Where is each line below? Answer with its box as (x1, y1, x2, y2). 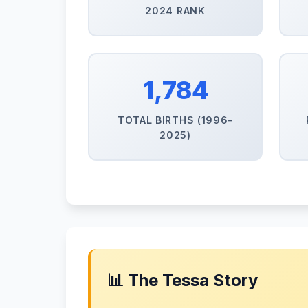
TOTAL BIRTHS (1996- (117, 114, 234, 126)
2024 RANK (145, 5, 206, 16)
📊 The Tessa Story (107, 270, 258, 290)
